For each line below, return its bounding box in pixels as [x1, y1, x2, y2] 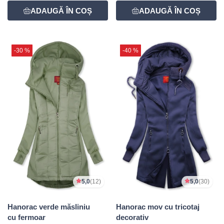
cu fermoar [7, 213, 45, 222]
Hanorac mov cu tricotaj [116, 202, 199, 211]
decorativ [116, 213, 148, 222]
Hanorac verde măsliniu [7, 202, 90, 211]
